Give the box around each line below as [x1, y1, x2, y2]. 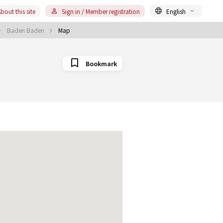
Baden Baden [7, 26, 46, 34]
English [166, 6, 186, 15]
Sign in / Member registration [62, 6, 140, 15]
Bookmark [85, 59, 117, 68]
